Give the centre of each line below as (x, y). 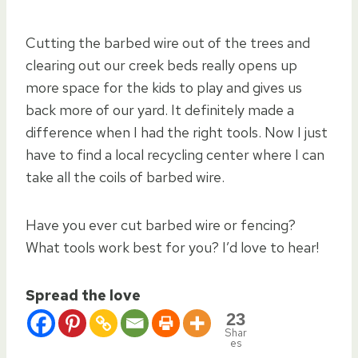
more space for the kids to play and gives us (164, 87)
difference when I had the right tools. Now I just (177, 132)
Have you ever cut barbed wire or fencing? (161, 225)
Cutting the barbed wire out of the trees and (168, 42)
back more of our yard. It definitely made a (160, 109)
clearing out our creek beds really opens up (161, 65)
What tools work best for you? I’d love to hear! (172, 247)
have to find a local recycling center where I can (175, 154)
